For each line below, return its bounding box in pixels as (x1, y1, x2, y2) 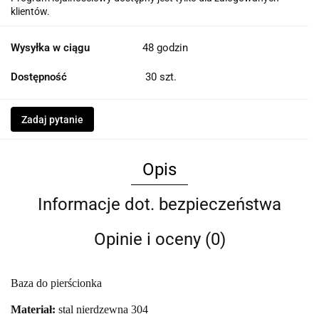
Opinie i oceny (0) (93, 229, 226, 250)
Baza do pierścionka (11, 277, 102, 290)
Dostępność (11, 70, 67, 84)
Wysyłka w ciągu (11, 41, 90, 55)
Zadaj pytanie (21, 114, 83, 126)
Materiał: (11, 303, 58, 316)
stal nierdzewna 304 (58, 303, 148, 316)
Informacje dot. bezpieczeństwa (38, 194, 281, 215)
